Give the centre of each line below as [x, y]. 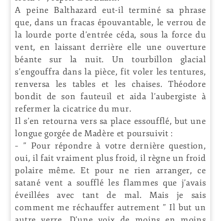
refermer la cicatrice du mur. [73, 109]
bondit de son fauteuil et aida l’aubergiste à [110, 96]
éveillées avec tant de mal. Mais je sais [110, 195]
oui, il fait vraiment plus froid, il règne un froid [110, 158]
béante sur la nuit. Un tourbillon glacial [110, 59]
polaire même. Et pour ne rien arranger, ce [110, 170]
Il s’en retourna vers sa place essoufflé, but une [110, 121]
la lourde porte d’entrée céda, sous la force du [110, 35]
